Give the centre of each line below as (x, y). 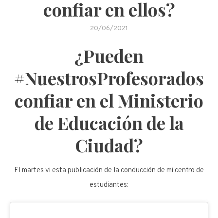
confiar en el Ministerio (109, 100)
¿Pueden (109, 55)
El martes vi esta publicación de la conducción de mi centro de (109, 170)
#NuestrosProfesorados (109, 78)
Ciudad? (109, 145)
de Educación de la (109, 122)
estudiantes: (109, 185)
